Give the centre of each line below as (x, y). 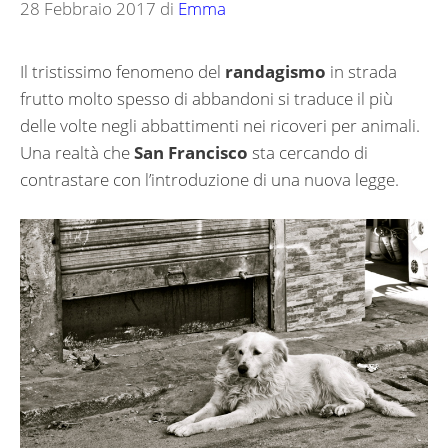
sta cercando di (308, 153)
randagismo (275, 72)
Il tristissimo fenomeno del (122, 72)
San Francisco (191, 153)
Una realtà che (77, 153)
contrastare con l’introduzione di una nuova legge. (209, 180)
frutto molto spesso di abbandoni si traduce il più (206, 99)
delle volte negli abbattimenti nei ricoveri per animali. (220, 126)
